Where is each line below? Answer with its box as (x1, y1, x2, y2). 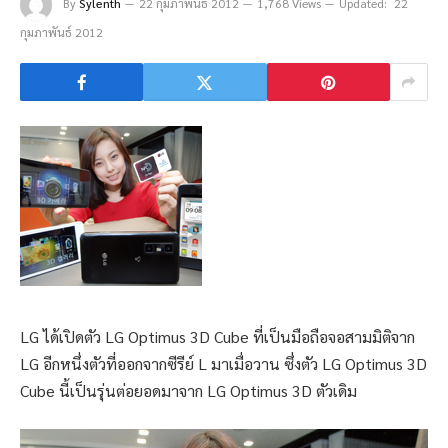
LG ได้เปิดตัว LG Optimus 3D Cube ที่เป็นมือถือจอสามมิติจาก (20, 326, 415, 348)
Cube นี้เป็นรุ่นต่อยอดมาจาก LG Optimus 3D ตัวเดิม (20, 380, 357, 402)
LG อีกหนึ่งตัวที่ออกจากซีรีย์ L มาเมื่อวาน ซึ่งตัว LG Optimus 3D (20, 353, 427, 375)
